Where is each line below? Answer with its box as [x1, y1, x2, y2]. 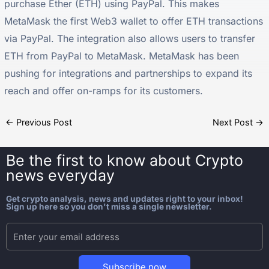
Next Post [212, 116, 255, 128]
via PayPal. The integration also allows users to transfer [4, 32, 256, 45]
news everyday [6, 166, 115, 185]
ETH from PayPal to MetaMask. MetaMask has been [4, 50, 240, 62]
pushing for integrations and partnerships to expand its [4, 67, 253, 80]
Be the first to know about [6, 151, 195, 170]
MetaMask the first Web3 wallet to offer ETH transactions [4, 15, 264, 28]
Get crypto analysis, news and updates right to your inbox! [6, 194, 243, 204]
